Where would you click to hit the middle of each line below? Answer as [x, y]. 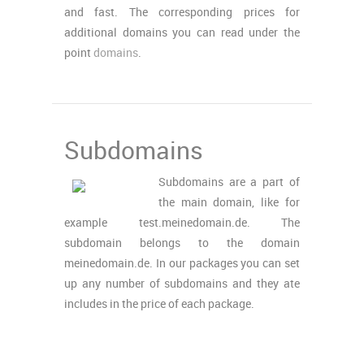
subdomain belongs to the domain [182, 243]
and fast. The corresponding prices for [182, 12]
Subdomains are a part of [229, 182]
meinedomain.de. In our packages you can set [182, 263]
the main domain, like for [229, 202]
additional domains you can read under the [182, 32]
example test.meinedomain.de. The [182, 222]
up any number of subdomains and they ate [182, 283]
